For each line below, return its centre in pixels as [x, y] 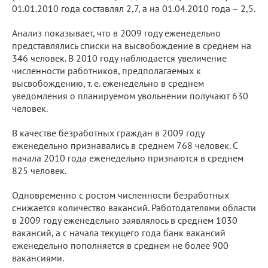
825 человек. [39, 170]
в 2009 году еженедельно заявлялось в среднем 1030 [125, 220]
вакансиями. [38, 258]
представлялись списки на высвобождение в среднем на [132, 45]
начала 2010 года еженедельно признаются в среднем [128, 158]
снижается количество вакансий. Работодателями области [134, 207]
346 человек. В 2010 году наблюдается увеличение [119, 58]
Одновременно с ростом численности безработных [121, 195]
